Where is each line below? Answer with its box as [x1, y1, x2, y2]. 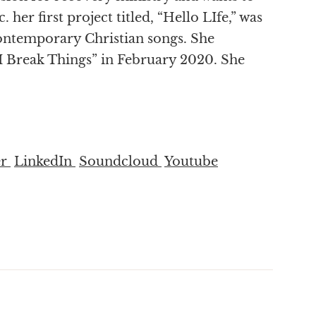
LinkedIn [14, 153, 75, 169]
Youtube [164, 153, 218, 169]
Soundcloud [79, 153, 162, 169]
